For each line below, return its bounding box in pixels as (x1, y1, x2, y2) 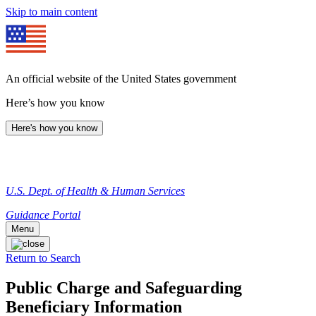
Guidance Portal (6, 209, 80, 221)
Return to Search (6, 252, 80, 264)
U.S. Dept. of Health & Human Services (6, 185, 185, 197)
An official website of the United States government (6, 73, 236, 85)
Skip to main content (6, 6, 97, 18)
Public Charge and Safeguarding (6, 278, 242, 297)
